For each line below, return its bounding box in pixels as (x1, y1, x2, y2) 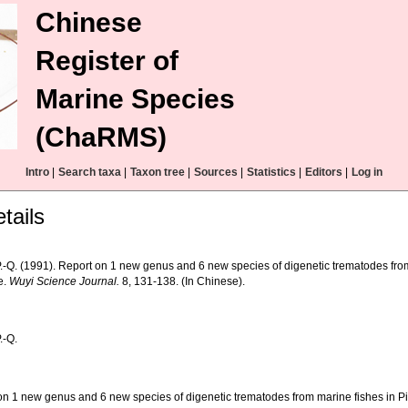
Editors (305, 166, 342, 178)
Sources (194, 166, 238, 178)
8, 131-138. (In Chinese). (119, 275, 246, 288)
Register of (36, 46, 178, 76)
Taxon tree (130, 166, 185, 178)
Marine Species (36, 84, 235, 114)
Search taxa (58, 166, 121, 178)
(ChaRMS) (36, 122, 167, 152)
